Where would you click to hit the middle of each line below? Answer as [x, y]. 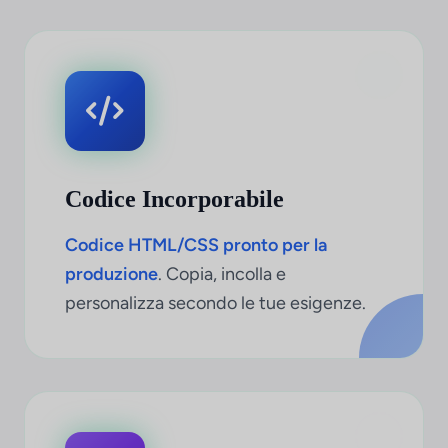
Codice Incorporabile [174, 199]
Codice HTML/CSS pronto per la [196, 245]
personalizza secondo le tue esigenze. [215, 303]
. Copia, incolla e [222, 274]
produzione [111, 274]
